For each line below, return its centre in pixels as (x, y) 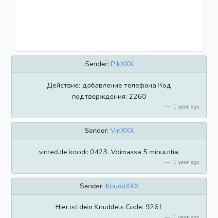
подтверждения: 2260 (109, 96)
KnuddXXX (122, 186)
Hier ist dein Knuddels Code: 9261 (109, 207)
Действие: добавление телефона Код (109, 85)
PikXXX (122, 64)
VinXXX (122, 131)
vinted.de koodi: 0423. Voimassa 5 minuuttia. (109, 152)
